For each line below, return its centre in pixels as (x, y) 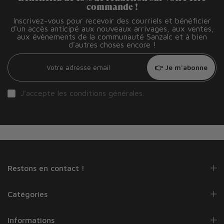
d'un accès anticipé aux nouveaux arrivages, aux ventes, (112, 28)
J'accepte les (45, 93)
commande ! (112, 6)
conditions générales (106, 93)
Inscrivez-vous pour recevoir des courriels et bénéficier (112, 20)
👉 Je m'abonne (181, 67)
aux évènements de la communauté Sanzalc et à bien (112, 36)
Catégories (27, 194)
